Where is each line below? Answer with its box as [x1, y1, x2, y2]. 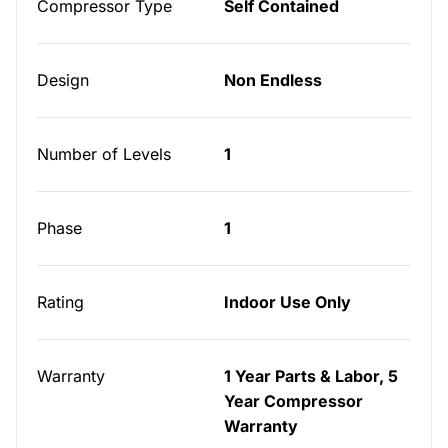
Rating [37, 292, 84, 312]
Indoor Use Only [224, 292, 351, 312]
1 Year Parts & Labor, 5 [224, 366, 398, 386]
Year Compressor [224, 391, 363, 411]
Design [37, 70, 89, 90]
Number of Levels [37, 144, 171, 164]
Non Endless [224, 70, 322, 90]
